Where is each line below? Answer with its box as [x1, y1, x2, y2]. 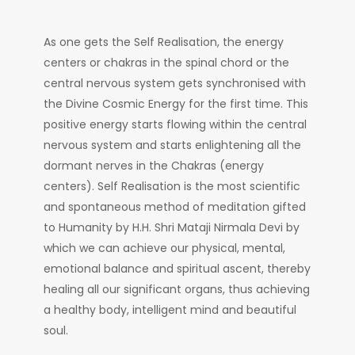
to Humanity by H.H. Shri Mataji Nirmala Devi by [44, 219, 300, 236]
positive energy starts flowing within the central [44, 116, 307, 133]
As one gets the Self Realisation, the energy [44, 34, 284, 51]
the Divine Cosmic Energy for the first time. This [44, 96, 308, 113]
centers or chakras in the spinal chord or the [44, 55, 289, 71]
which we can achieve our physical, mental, [44, 240, 285, 257]
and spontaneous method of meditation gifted [44, 199, 306, 216]
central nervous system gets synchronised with [44, 75, 306, 92]
